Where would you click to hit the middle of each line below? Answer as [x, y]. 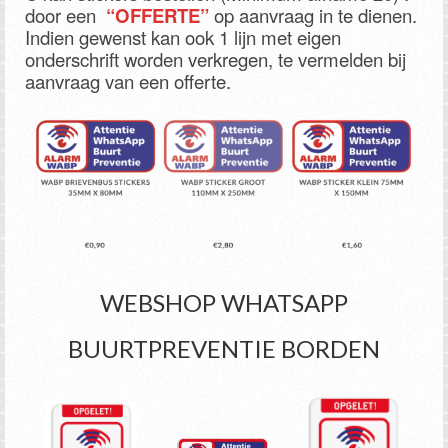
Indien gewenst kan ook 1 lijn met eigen [183, 36]
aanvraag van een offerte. [128, 80]
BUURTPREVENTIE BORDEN [224, 349]
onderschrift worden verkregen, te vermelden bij [215, 58]
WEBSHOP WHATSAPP [224, 303]
